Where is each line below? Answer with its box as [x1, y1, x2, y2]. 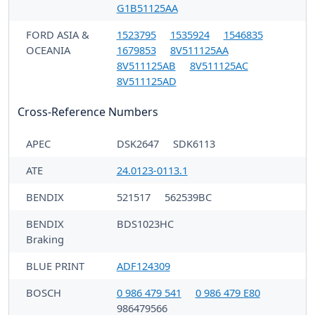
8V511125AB [116, 58, 176, 72]
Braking [26, 231, 64, 246]
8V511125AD [116, 73, 176, 88]
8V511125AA [169, 42, 229, 57]
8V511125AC [189, 58, 248, 72]
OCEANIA [26, 42, 70, 57]
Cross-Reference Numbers [18, 103, 158, 120]
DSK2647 [116, 136, 162, 150]
